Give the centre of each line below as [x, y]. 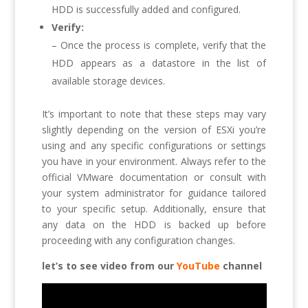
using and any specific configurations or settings [154, 145]
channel [241, 265]
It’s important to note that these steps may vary [154, 113]
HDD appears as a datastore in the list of [159, 63]
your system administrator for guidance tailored [154, 192]
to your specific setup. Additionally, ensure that [154, 208]
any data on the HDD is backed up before [154, 224]
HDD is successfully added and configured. [146, 9]
